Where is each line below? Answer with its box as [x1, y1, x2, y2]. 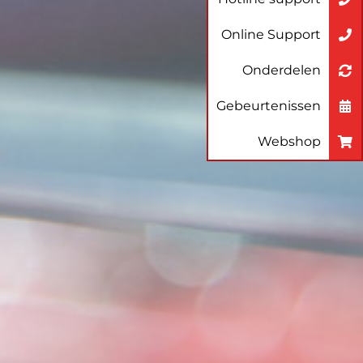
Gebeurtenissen [216, 98, 321, 113]
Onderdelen [242, 62, 321, 78]
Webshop [258, 134, 321, 149]
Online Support [221, 27, 321, 42]
